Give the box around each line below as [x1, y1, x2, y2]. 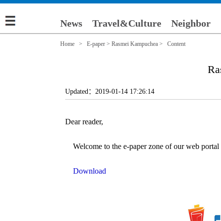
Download [73, 167, 106, 175]
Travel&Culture [92, 18, 161, 29]
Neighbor [171, 18, 211, 29]
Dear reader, [65, 117, 103, 126]
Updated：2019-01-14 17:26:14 [65, 88, 160, 95]
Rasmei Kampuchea [111, 40, 158, 47]
